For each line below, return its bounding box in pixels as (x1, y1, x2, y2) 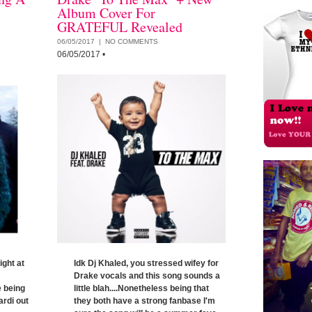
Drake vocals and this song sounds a (74, 271, 220, 281)
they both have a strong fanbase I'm (74, 296, 215, 306)
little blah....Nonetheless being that (74, 283, 209, 293)
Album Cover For (57, 3, 155, 22)
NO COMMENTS (105, 38, 158, 45)
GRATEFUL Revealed (57, 17, 182, 36)
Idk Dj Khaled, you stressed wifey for (74, 258, 219, 268)
